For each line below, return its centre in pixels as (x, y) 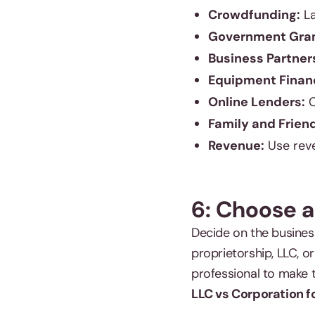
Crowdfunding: (254, 15)
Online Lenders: (257, 102)
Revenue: (236, 146)
